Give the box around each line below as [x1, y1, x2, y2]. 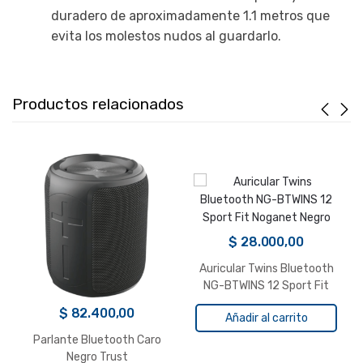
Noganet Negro [227, 295, 305, 310]
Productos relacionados [12, 95, 184, 114]
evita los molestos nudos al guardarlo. [51, 28, 281, 45]
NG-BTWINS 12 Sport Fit [203, 278, 329, 293]
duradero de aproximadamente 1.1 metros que [51, 8, 330, 24]
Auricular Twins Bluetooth [199, 261, 334, 275]
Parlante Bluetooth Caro [32, 333, 161, 348]
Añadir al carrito [224, 310, 308, 325]
